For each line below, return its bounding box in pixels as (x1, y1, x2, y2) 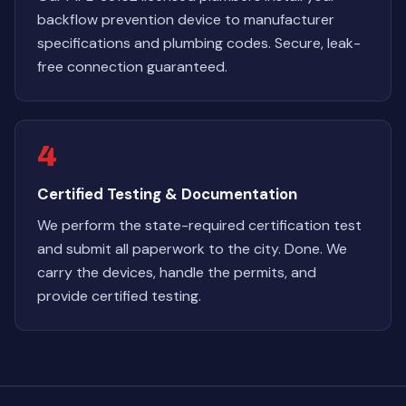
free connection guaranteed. (37, 57, 227, 76)
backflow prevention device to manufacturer (37, 10, 334, 29)
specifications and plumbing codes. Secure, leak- (37, 34, 361, 53)
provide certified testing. (37, 286, 201, 305)
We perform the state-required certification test (37, 216, 362, 235)
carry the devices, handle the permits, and (37, 263, 316, 282)
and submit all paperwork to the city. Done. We (37, 239, 347, 258)
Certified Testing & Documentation (37, 184, 297, 204)
